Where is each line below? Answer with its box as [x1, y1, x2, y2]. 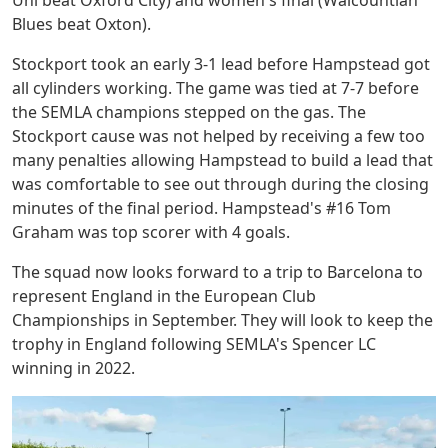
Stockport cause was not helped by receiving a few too [12, 124, 425, 147]
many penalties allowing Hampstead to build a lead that [12, 148, 433, 171]
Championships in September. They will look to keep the [12, 308, 433, 331]
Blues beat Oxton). [12, 12, 151, 35]
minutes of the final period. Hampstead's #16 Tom [12, 196, 391, 219]
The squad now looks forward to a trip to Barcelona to [12, 260, 423, 283]
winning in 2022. [12, 356, 135, 379]
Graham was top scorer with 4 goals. [12, 220, 290, 243]
